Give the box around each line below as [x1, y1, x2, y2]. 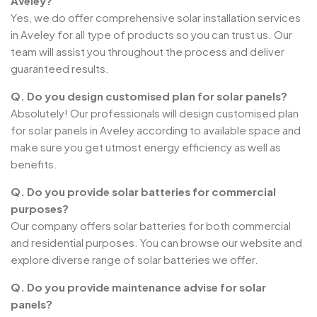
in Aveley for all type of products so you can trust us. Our [11, 28, 292, 42]
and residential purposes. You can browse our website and [11, 236, 302, 250]
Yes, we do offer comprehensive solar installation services [11, 11, 301, 25]
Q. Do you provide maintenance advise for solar [11, 280, 266, 294]
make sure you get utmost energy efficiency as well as [11, 140, 281, 154]
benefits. [11, 157, 57, 171]
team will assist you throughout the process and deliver [11, 45, 284, 59]
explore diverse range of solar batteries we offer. [11, 253, 258, 267]
